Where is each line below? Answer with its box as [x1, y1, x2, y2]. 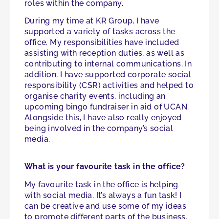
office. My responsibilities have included [24, 37, 179, 47]
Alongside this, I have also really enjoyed [24, 112, 182, 122]
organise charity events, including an [24, 91, 166, 101]
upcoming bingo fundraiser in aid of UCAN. [24, 102, 189, 111]
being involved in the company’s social [24, 123, 174, 133]
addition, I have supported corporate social [24, 69, 192, 79]
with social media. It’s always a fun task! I [24, 190, 182, 200]
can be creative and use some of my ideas [24, 201, 186, 211]
